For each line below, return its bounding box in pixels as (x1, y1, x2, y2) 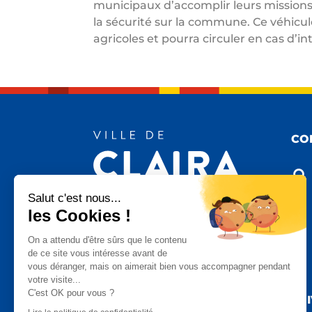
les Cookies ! (28, 205, 131, 225)
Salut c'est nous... (28, 191, 121, 205)
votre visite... (28, 274, 81, 285)
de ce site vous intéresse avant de (28, 247, 167, 258)
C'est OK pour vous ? (28, 287, 114, 298)
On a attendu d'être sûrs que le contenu (28, 234, 187, 245)
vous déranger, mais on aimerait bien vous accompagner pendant (28, 260, 290, 272)
